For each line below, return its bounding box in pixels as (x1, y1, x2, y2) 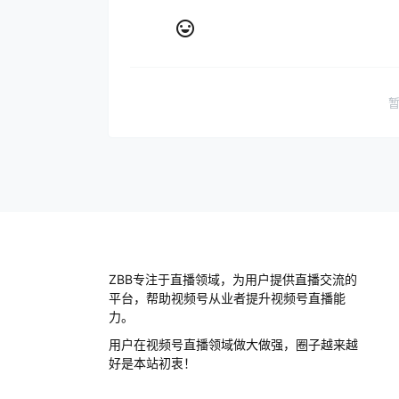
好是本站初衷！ (109, 355, 196, 370)
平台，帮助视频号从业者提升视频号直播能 (109, 290, 346, 305)
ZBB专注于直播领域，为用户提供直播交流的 (109, 272, 357, 287)
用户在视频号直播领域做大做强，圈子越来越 (109, 337, 358, 352)
